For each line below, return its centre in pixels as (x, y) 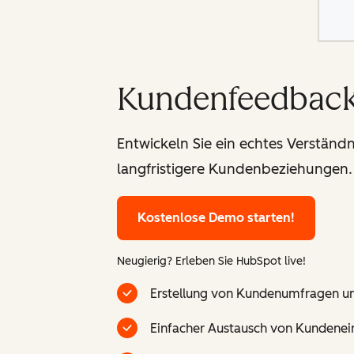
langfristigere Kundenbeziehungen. (235, 169)
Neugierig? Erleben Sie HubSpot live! (211, 262)
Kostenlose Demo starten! (216, 218)
